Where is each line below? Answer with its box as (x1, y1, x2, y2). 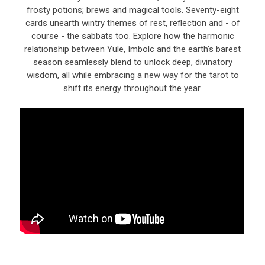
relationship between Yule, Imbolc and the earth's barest (24, 44, 241, 54)
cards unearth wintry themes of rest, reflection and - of (25, 18, 240, 28)
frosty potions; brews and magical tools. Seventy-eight (26, 5, 239, 15)
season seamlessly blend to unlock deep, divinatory (33, 57, 232, 67)
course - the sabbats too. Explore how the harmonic (31, 31, 234, 41)
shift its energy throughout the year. (63, 83, 202, 93)
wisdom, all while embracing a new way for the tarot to (26, 70, 239, 80)
